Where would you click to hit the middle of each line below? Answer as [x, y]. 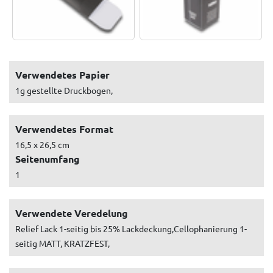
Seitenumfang [48, 158]
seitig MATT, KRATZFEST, [62, 243]
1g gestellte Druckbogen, [64, 90]
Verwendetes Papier [62, 74]
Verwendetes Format [64, 129]
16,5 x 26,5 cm [42, 144]
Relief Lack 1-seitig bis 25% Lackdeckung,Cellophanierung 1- [131, 228]
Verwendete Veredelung [72, 213]
